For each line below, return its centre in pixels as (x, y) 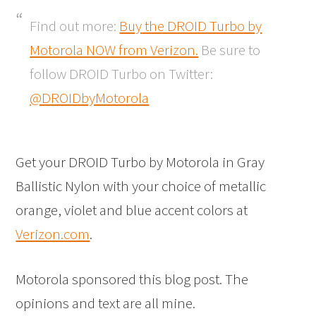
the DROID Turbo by (202, 25)
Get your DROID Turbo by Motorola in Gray (140, 162)
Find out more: (75, 25)
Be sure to (230, 49)
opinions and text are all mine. (106, 303)
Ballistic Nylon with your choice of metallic (141, 186)
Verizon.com (53, 233)
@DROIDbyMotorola (90, 97)
